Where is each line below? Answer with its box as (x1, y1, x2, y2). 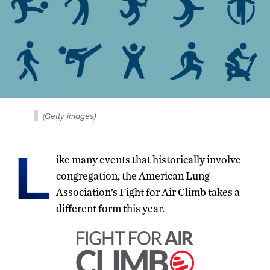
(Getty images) (43, 109, 96, 122)
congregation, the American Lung (56, 169, 210, 182)
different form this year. (56, 201, 165, 215)
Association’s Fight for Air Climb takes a (56, 185, 240, 198)
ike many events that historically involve (56, 152, 241, 166)
